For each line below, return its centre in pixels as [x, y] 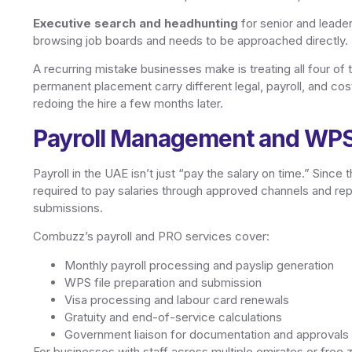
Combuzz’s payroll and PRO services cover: [151, 236]
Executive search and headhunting [136, 23]
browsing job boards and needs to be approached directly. [191, 40]
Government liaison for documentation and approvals [207, 334]
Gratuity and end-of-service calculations [173, 317]
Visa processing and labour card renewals [177, 299]
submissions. [68, 207]
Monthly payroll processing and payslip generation [199, 265]
